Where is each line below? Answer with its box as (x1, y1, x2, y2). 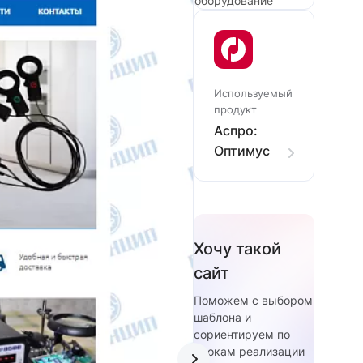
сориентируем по (194, 327, 290, 341)
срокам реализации (194, 344, 305, 358)
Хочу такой (194, 239, 281, 258)
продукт (214, 103, 257, 116)
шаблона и (194, 310, 251, 324)
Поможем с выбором (194, 293, 313, 307)
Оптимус (214, 143, 270, 159)
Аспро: (214, 122, 258, 139)
